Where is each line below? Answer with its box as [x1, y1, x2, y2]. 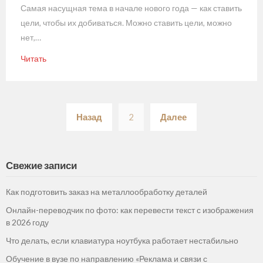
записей [131, 117, 187, 134]
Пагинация [131, 97, 205, 115]
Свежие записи [6, 159, 77, 171]
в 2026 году [6, 217, 49, 227]
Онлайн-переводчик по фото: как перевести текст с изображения [6, 204, 254, 215]
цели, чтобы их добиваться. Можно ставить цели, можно [21, 17, 232, 28]
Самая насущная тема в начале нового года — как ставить [21, 2, 242, 13]
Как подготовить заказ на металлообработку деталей [6, 186, 207, 197]
